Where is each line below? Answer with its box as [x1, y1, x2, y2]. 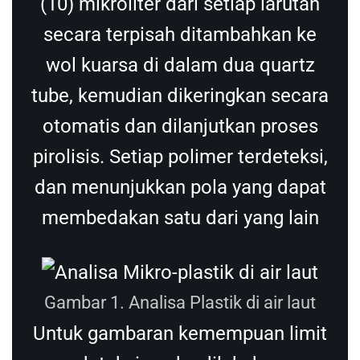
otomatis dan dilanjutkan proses [42, 114, 318, 137]
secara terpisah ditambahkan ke [43, 22, 317, 46]
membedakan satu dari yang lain [41, 206, 319, 229]
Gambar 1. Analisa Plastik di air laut [44, 292, 316, 313]
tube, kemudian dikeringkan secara [31, 84, 329, 107]
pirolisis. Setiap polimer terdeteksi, [32, 145, 328, 168]
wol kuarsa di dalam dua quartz [45, 53, 315, 76]
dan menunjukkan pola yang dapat [34, 175, 326, 198]
